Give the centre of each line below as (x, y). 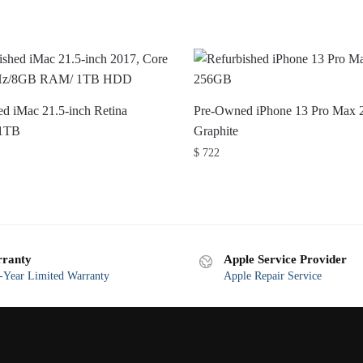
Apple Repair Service (273, 275)
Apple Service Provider (285, 259)
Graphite (216, 130)
